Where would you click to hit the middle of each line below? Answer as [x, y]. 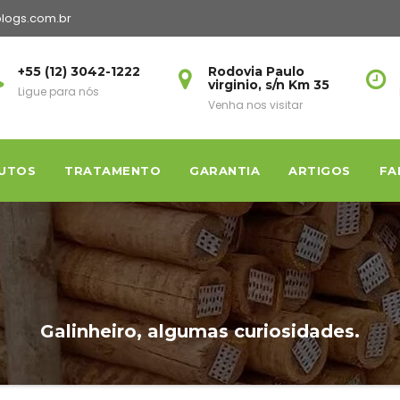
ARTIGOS [320, 171]
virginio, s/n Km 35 [269, 85]
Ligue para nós [58, 92]
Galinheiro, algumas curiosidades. [200, 331]
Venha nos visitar [256, 105]
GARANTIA [225, 171]
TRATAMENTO [112, 171]
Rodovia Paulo [257, 71]
